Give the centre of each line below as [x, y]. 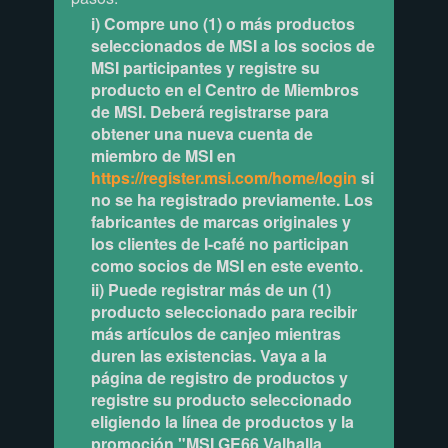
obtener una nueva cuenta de [201, 133]
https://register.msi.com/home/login [223, 177]
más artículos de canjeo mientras [215, 334]
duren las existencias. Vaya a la [208, 356]
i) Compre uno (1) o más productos [222, 23]
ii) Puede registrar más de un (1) [210, 290]
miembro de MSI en [163, 155]
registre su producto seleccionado [221, 400]
